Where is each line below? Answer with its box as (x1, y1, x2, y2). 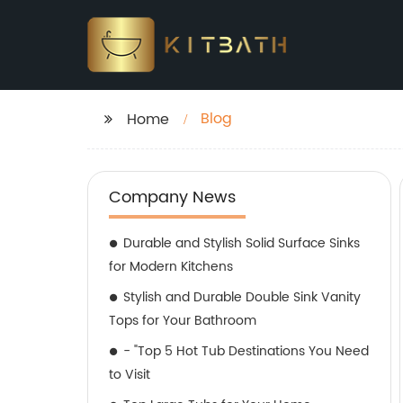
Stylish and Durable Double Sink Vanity (123, 287, 361, 308)
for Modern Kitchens (109, 256, 233, 277)
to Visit (109, 364, 150, 385)
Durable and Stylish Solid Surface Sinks (123, 233, 360, 254)
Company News (109, 184, 236, 210)
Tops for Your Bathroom (109, 310, 256, 331)
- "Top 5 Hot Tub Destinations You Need (123, 341, 369, 362)
